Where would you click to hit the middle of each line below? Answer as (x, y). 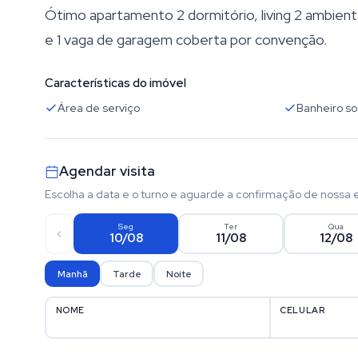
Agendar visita (107, 171)
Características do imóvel (115, 83)
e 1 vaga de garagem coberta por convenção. (186, 40)
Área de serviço (99, 108)
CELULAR (302, 310)
